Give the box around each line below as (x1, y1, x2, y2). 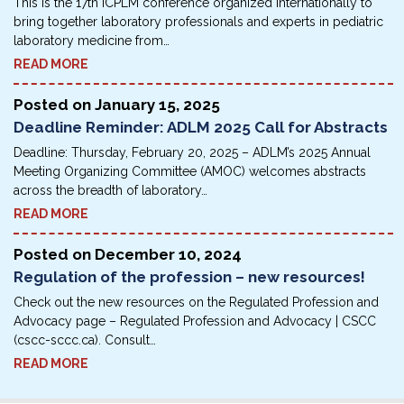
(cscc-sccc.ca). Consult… (14, 333, 156, 348)
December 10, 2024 (95, 245, 242, 264)
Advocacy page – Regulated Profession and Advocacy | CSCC (14, 314, 376, 329)
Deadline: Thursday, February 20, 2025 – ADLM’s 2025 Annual (14, 145, 371, 161)
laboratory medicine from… (14, 33, 170, 49)
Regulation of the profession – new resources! (14, 268, 365, 287)
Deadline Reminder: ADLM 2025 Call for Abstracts (14, 118, 388, 137)
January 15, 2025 (95, 96, 220, 115)
